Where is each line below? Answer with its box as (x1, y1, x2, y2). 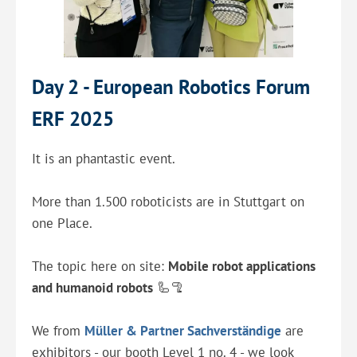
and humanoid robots (32, 279, 153, 297)
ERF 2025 (32, 106, 114, 132)
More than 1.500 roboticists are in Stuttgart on (32, 193, 304, 211)
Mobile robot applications (168, 257, 316, 276)
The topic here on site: (32, 257, 168, 276)
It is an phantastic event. (32, 150, 175, 168)
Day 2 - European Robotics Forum (32, 74, 310, 100)
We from (32, 322, 84, 340)
